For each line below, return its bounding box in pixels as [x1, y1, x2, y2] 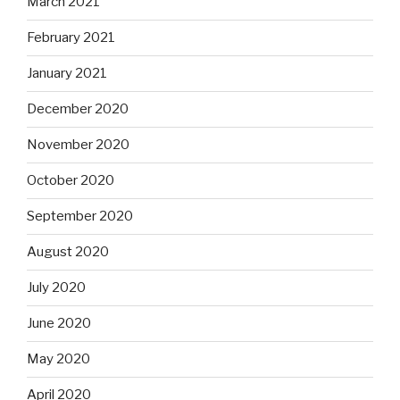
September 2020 [27, 208, 133, 225]
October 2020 [27, 172, 114, 189]
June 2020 [27, 315, 91, 332]
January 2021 [27, 65, 107, 82]
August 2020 [27, 244, 109, 261]
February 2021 [27, 29, 115, 46]
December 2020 [27, 101, 129, 118]
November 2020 [27, 137, 129, 154]
